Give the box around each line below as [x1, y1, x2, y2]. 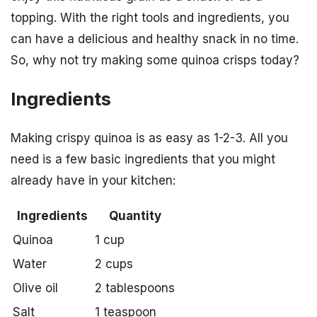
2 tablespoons [95, 280, 175, 295]
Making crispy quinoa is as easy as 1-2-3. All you [11, 130, 288, 145]
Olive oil [13, 280, 58, 295]
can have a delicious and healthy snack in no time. [11, 31, 299, 46]
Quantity [108, 208, 161, 223]
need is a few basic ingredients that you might [11, 151, 275, 166]
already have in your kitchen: [11, 173, 175, 188]
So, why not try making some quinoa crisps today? [11, 52, 299, 67]
